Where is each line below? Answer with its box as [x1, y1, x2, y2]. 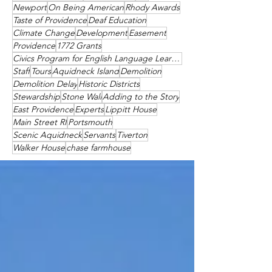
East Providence [13, 104, 73, 115]
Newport [13, 2, 47, 13]
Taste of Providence [13, 15, 87, 25]
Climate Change [13, 27, 75, 38]
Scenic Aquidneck [13, 129, 82, 140]
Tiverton [117, 129, 148, 140]
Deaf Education [88, 15, 146, 25]
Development [76, 27, 127, 38]
